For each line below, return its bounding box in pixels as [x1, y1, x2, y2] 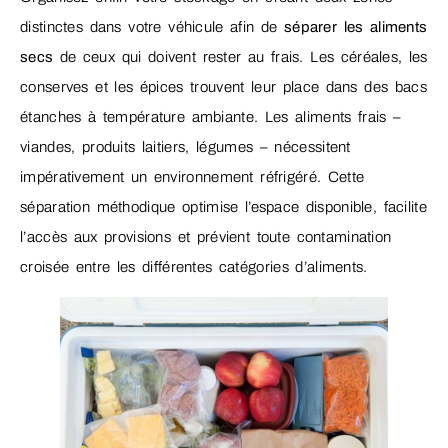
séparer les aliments [283, 18, 428, 35]
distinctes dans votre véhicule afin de [20, 18, 284, 35]
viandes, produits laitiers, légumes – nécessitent [20, 138, 351, 155]
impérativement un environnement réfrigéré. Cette [20, 168, 365, 185]
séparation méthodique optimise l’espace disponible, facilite [20, 198, 427, 215]
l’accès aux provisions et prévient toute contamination [20, 228, 392, 245]
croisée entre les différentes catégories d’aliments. [20, 258, 368, 275]
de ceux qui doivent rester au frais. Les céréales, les [53, 48, 428, 65]
